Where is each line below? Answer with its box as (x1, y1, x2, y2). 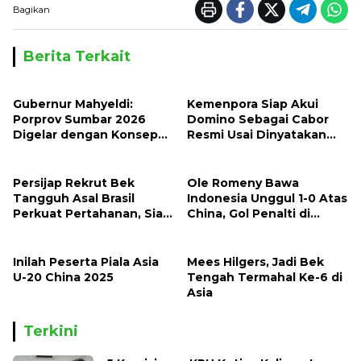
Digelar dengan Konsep (13, 127, 158, 143)
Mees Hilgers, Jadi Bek (187, 255, 324, 270)
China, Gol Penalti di (187, 206, 310, 222)
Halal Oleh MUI (187, 143, 276, 158)
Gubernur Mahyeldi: (13, 97, 133, 112)
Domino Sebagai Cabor (187, 112, 329, 127)
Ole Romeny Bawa (187, 176, 299, 191)
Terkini (23, 322, 78, 341)
